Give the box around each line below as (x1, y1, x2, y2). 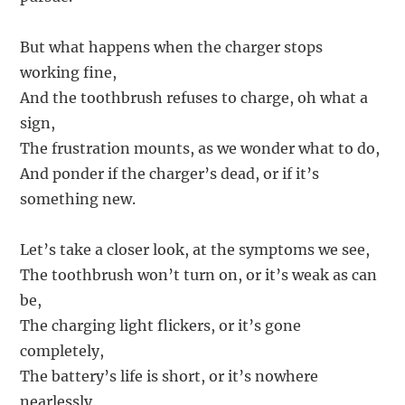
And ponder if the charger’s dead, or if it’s (20, 165, 320, 184)
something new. (20, 190, 137, 209)
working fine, (20, 63, 118, 82)
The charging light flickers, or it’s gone (20, 316, 302, 335)
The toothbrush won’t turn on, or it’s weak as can (20, 266, 378, 285)
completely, (20, 342, 105, 361)
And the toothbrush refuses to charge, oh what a (20, 89, 369, 108)
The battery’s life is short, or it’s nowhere (20, 367, 319, 386)
